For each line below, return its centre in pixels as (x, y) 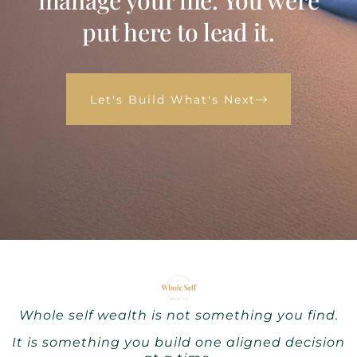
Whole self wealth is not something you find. (178, 315)
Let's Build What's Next (173, 99)
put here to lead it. (178, 32)
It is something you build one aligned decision (178, 343)
